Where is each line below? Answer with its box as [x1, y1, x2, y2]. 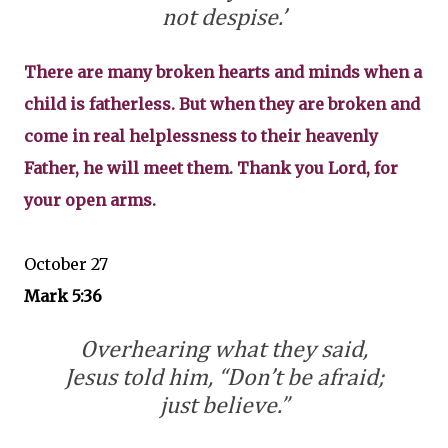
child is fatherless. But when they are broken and [24, 93, 420, 114]
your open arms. [24, 189, 156, 210]
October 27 [24, 253, 108, 274]
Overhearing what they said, [80, 337, 368, 362]
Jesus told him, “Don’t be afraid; [64, 365, 384, 390]
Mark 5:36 [24, 285, 102, 306]
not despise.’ [162, 5, 286, 30]
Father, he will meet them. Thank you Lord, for [24, 157, 398, 178]
